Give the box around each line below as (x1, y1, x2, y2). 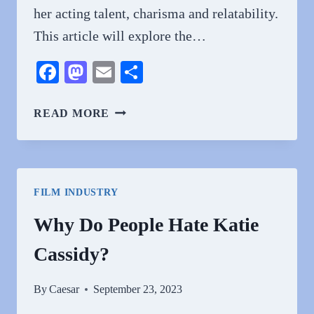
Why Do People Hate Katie (34, 214, 259, 235)
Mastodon (87, 60, 176, 85)
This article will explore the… (34, 28, 206, 43)
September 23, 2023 (93, 283, 183, 295)
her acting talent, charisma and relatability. (34, 6, 278, 21)
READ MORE (34, 107, 110, 119)
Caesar (49, 283, 80, 295)
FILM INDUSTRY (34, 187, 119, 198)
